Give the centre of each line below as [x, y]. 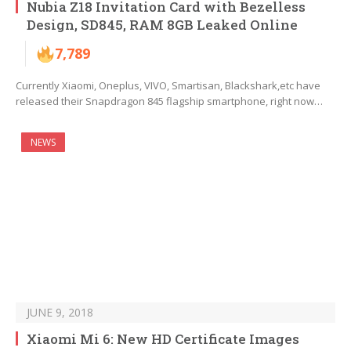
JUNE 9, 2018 [60, 313]
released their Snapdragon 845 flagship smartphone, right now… [169, 101]
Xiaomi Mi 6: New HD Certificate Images [163, 339]
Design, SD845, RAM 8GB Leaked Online [162, 25]
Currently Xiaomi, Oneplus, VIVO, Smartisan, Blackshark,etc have [168, 86]
